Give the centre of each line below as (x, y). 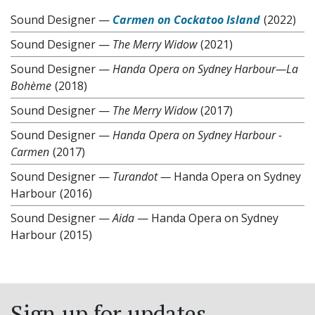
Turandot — (143, 176)
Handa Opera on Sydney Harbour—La (205, 69)
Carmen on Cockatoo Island (186, 19)
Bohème (31, 85)
